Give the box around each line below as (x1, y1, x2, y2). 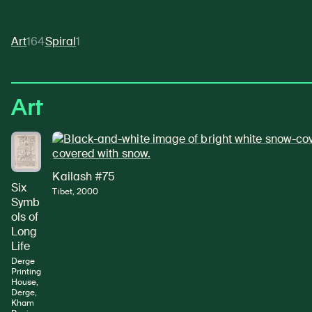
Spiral (45, 33, 76, 49)
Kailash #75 (52, 169, 116, 184)
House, (11, 276, 39, 288)
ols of (11, 210, 39, 225)
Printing (11, 266, 42, 278)
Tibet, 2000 (52, 185, 99, 197)
